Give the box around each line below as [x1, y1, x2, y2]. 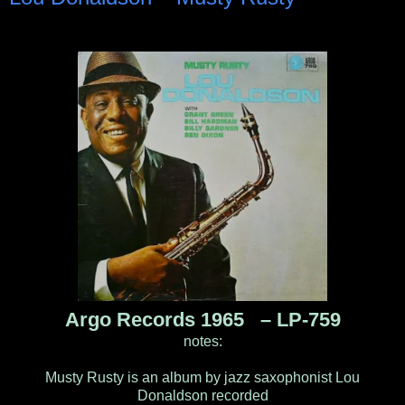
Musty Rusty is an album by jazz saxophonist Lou [45, 369, 360, 385]
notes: [183, 333, 222, 349]
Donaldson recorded [137, 387, 268, 403]
